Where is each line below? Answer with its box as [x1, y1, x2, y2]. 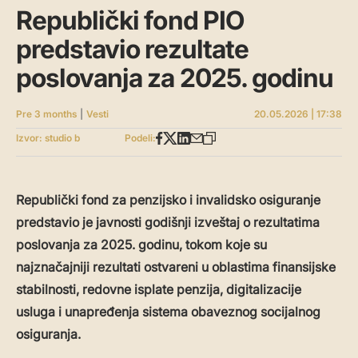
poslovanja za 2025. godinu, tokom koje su [16, 237, 267, 253]
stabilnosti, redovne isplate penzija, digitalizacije [16, 281, 301, 298]
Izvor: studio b [16, 132, 80, 145]
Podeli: [125, 132, 157, 145]
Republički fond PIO [16, 5, 244, 37]
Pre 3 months [16, 108, 77, 121]
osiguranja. [16, 326, 81, 343]
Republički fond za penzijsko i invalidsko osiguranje [16, 192, 320, 209]
